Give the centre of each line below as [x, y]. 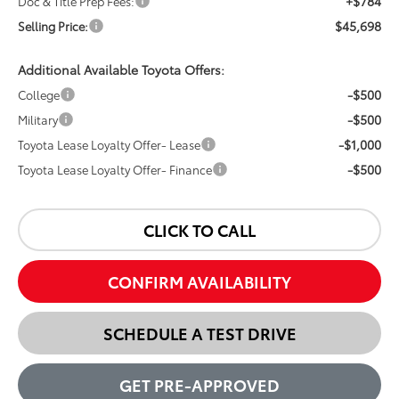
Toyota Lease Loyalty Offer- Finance [115, 169]
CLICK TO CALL [199, 229]
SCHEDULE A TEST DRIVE [199, 333]
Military [38, 119]
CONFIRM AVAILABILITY [199, 281]
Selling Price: [53, 25]
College [39, 94]
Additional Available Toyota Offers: [122, 69]
